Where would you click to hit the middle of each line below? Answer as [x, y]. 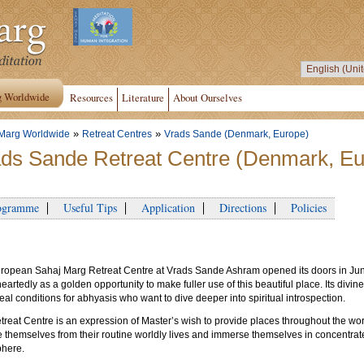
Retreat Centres [117, 134]
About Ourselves [208, 97]
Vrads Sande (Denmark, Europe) [236, 134]
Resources [91, 97]
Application [165, 207]
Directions [239, 207]
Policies [305, 207]
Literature [143, 97]
